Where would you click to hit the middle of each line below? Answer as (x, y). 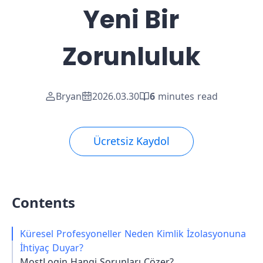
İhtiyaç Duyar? (51, 248)
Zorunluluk (131, 57)
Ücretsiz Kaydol (131, 141)
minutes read (188, 96)
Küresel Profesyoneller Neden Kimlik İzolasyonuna (133, 234)
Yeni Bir (131, 20)
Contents (43, 203)
